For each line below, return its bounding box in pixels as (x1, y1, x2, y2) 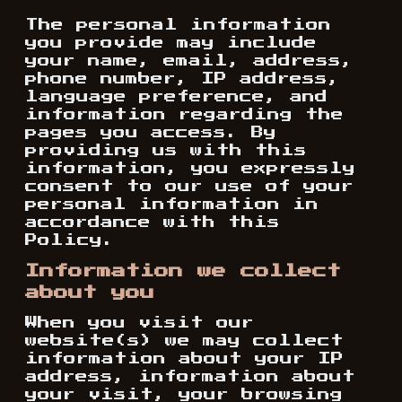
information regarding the (25, 109, 344, 121)
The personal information (25, 19, 331, 31)
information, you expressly (25, 162, 355, 175)
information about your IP (25, 353, 344, 365)
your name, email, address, (25, 55, 354, 67)
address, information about (25, 371, 355, 383)
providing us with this (25, 144, 307, 157)
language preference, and (25, 91, 328, 103)
